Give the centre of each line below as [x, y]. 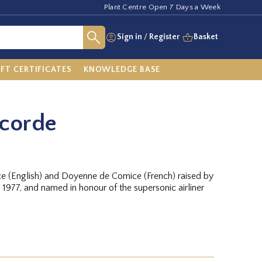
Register [164, 37]
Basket [206, 37]
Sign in [130, 37]
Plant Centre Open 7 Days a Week [162, 7]
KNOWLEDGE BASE [122, 69]
